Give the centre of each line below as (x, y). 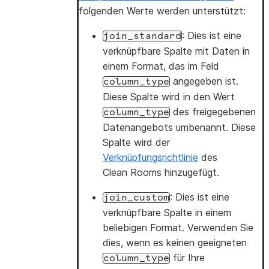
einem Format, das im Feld (161, 66)
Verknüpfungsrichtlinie (150, 157)
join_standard (142, 36)
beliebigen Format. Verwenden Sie (178, 228)
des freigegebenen (213, 112)
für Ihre (187, 258)
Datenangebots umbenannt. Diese (179, 127)
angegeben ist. (204, 81)
